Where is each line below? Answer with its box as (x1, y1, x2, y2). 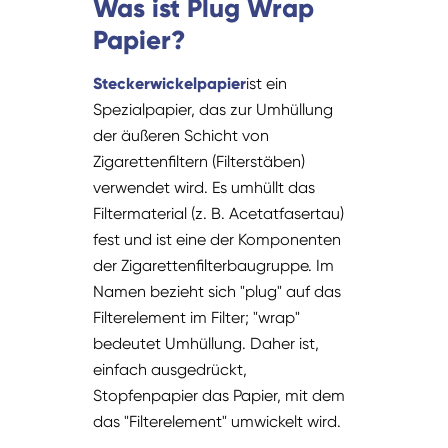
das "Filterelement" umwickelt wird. (93, 412, 342, 432)
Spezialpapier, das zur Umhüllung (93, 100, 334, 120)
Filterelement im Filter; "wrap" (93, 308, 301, 328)
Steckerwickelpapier (93, 74, 247, 94)
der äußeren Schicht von (93, 126, 270, 146)
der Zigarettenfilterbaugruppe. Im (93, 256, 335, 276)
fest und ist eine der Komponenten (93, 230, 342, 250)
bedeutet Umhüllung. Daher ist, (93, 334, 320, 354)
